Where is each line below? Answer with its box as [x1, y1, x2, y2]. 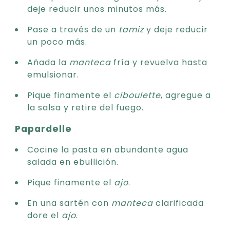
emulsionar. [27, 68, 79, 80]
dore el [27, 208, 62, 221]
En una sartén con [27, 196, 111, 208]
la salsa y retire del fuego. [27, 101, 144, 113]
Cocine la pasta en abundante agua [27, 143, 188, 155]
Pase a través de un [27, 23, 119, 35]
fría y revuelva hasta [111, 55, 207, 68]
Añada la [27, 55, 69, 68]
